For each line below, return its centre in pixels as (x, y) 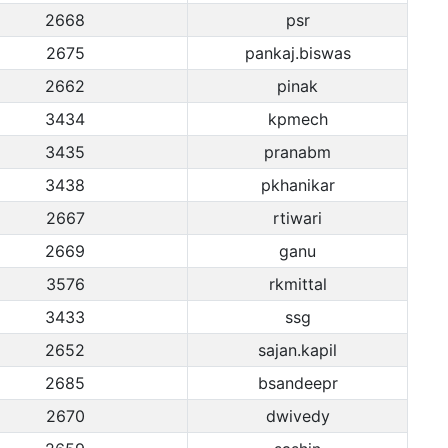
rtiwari (297, 218)
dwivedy (297, 416)
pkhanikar (297, 185)
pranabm (297, 152)
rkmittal (297, 284)
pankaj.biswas (297, 53)
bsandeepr (297, 383)
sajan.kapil (297, 350)
